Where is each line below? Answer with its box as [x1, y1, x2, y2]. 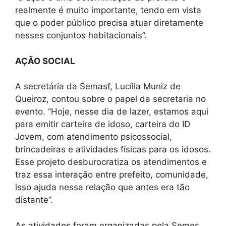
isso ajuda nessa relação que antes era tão [15, 182, 190, 193]
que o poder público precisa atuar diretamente [15, 18, 203, 28]
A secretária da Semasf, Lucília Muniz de [15, 81, 181, 92]
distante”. [15, 195, 53, 205]
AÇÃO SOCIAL [15, 55, 75, 66]
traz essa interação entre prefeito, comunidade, [15, 169, 208, 180]
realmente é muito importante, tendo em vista [15, 5, 201, 16]
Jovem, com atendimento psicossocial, [15, 132, 172, 142]
